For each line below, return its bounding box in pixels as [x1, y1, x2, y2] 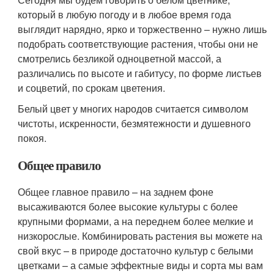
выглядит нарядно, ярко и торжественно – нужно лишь [18, 22, 267, 36]
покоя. [18, 131, 47, 145]
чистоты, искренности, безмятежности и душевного [18, 116, 251, 130]
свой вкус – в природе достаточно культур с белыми [18, 243, 254, 257]
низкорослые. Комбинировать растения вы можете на [18, 229, 263, 243]
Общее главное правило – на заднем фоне [18, 185, 214, 199]
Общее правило [18, 156, 101, 174]
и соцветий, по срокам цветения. [18, 81, 166, 95]
